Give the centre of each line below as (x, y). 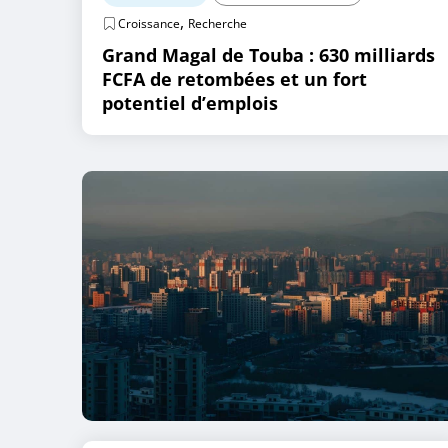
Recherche (217, 23)
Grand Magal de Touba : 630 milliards (268, 55)
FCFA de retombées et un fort (234, 79)
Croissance (149, 23)
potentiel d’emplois (190, 103)
